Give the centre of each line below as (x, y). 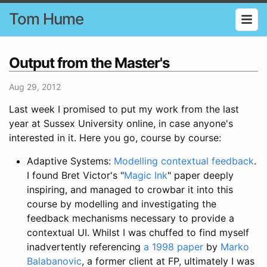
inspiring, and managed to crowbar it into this (130, 189)
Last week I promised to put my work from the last (124, 109)
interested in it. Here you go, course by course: (115, 137)
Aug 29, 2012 (35, 86)
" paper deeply (201, 175)
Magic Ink (146, 175)
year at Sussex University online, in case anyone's (121, 123)
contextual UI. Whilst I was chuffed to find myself (138, 232)
